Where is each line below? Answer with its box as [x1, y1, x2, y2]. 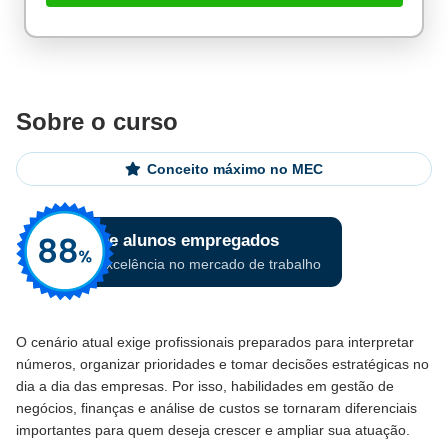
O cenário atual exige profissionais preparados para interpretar [16, 334, 414, 350]
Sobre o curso [16, 108, 178, 135]
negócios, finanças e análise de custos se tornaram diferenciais [16, 400, 417, 416]
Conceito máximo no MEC [147, 161, 323, 177]
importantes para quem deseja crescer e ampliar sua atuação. [16, 422, 410, 438]
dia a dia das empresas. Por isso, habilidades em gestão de [16, 378, 394, 394]
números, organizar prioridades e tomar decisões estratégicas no [16, 356, 429, 372]
